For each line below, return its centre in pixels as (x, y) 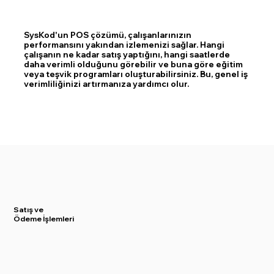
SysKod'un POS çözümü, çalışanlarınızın (107, 35)
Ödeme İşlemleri (44, 218)
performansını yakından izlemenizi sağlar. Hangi (124, 45)
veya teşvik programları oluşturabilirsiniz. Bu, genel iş (135, 74)
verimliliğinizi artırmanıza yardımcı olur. (106, 84)
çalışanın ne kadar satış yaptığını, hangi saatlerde (127, 55)
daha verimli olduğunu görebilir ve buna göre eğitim (133, 65)
